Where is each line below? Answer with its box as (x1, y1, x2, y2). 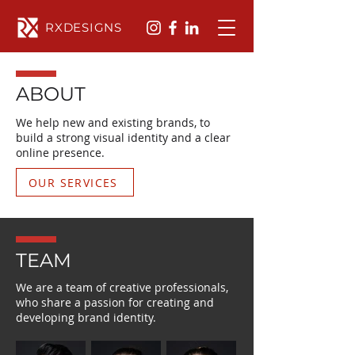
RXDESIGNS (45, 20, 122, 35)
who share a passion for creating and (16, 295, 214, 310)
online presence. (16, 145, 105, 160)
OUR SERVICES (29, 174, 118, 190)
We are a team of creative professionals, (16, 280, 228, 295)
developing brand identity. (16, 310, 156, 325)
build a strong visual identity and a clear (16, 130, 231, 145)
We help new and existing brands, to (16, 115, 210, 130)
